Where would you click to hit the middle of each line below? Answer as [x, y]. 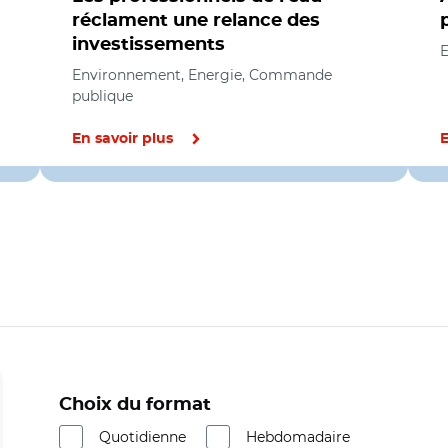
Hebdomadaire [298, 437]
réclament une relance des [196, 21]
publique [102, 96]
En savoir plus [122, 139]
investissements [148, 45]
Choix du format [135, 405]
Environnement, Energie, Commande [202, 75]
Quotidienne [142, 437]
